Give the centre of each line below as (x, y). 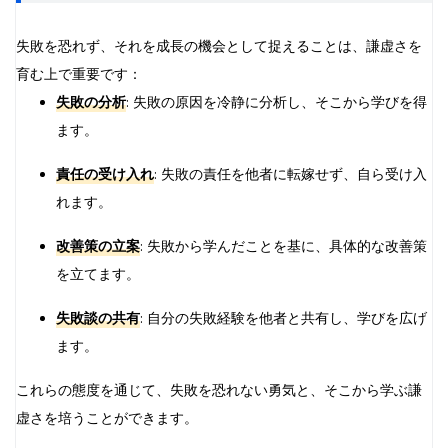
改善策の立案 (98, 246)
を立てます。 (98, 274)
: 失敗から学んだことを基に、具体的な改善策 (283, 246)
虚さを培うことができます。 (107, 418)
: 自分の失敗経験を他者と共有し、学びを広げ (283, 318)
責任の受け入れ (105, 174)
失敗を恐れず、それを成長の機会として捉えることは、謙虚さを (219, 46)
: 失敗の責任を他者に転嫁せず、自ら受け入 (290, 174)
